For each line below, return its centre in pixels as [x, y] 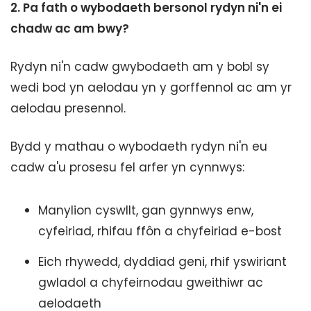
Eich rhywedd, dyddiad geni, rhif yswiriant [162, 262]
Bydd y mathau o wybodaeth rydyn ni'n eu [139, 146]
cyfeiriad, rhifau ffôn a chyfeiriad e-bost [160, 231]
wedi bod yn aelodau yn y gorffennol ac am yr [151, 87]
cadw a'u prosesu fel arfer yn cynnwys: [127, 167]
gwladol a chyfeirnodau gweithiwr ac [151, 283]
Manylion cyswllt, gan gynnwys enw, [146, 210]
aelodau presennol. [70, 108]
